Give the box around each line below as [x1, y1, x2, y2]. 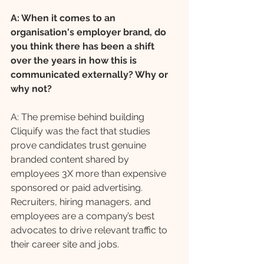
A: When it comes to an [11, 12, 118, 24]
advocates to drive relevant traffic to [11, 225, 170, 236]
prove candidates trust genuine [11, 140, 148, 151]
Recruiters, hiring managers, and [11, 196, 153, 208]
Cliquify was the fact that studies [11, 126, 153, 137]
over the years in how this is [11, 55, 139, 67]
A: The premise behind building [11, 111, 147, 123]
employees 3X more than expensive [11, 168, 169, 180]
